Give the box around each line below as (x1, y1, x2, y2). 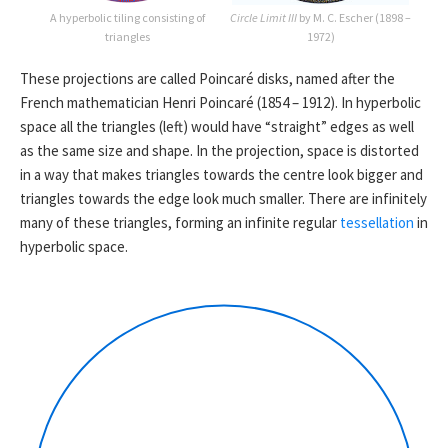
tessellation (340, 212, 414, 232)
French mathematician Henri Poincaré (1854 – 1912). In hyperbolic (20, 92, 421, 112)
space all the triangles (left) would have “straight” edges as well (20, 116, 414, 136)
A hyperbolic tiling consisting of (49, 9, 205, 25)
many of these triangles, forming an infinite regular (20, 212, 340, 232)
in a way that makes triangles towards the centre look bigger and (20, 164, 423, 184)
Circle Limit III (230, 9, 297, 25)
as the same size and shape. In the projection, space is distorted (20, 140, 419, 160)
